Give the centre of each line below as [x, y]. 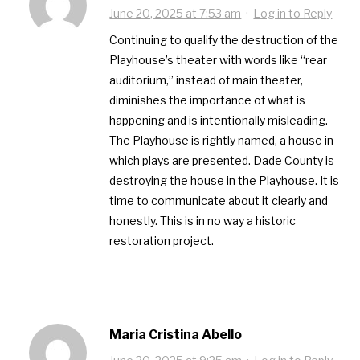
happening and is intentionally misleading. [219, 121]
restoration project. [162, 241]
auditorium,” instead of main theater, [207, 80]
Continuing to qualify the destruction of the [224, 40]
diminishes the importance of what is [208, 100]
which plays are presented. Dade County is [222, 161]
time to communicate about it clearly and [219, 201]
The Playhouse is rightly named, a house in [222, 141]
